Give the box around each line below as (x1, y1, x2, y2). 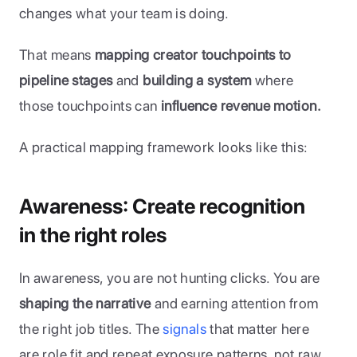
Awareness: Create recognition (19, 194, 305, 218)
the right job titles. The (19, 320, 163, 337)
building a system (143, 72, 255, 88)
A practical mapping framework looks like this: (19, 139, 308, 155)
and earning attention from (151, 295, 319, 312)
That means (19, 46, 95, 63)
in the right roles (19, 222, 167, 247)
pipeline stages (19, 72, 113, 88)
